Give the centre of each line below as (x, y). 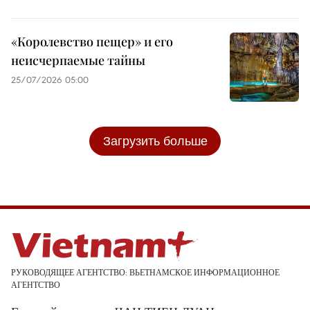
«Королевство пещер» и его (92, 42)
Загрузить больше (155, 141)
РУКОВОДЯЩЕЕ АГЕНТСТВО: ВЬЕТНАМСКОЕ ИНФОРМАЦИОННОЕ (145, 273)
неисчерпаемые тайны (78, 61)
